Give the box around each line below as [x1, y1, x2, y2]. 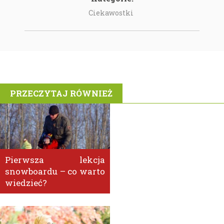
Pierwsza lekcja [5, 154, 105, 166]
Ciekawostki [88, 8, 133, 18]
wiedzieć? [5, 177, 47, 189]
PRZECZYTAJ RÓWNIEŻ [10, 88, 112, 99]
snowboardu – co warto [5, 165, 105, 177]
